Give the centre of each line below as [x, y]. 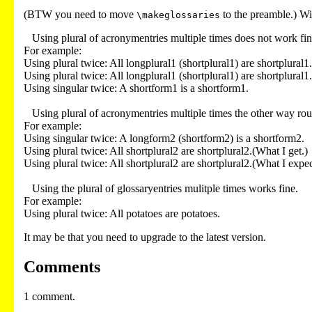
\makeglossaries [178, 15]
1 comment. [49, 297]
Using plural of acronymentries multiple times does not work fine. [28, 38]
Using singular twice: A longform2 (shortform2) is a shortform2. [164, 139]
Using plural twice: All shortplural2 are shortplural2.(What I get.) [166, 151]
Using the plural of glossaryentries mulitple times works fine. [28, 189]
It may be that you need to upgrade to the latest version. [145, 237]
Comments [62, 267]
